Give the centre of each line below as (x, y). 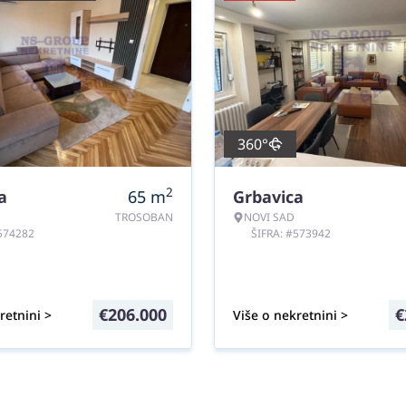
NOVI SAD (269, 217)
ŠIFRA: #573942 (291, 233)
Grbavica (268, 197)
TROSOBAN (144, 217)
